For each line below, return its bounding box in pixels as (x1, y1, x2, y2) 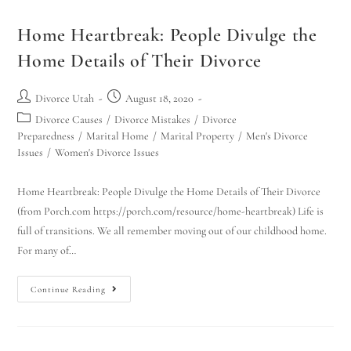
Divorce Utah (35, 91, 95, 105)
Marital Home (86, 128, 150, 143)
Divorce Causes (35, 112, 103, 126)
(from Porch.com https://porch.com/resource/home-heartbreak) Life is (17, 204, 324, 218)
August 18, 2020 (125, 91, 194, 105)
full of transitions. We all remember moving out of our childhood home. (17, 223, 327, 237)
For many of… (17, 243, 77, 257)
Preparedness (17, 128, 75, 143)
